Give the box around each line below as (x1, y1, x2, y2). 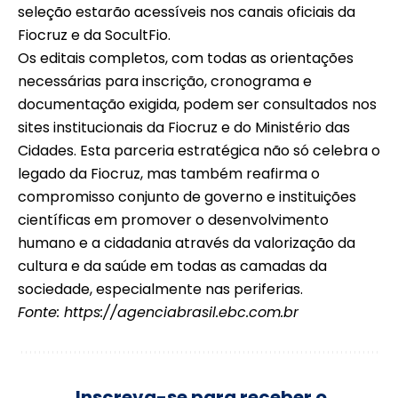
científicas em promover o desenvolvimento (18, 210, 329, 231)
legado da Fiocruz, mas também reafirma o (18, 163, 320, 185)
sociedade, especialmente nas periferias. (18, 279, 303, 300)
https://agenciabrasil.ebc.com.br (64, 302, 298, 323)
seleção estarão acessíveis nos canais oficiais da (18, 2, 355, 23)
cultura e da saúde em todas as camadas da (18, 256, 327, 277)
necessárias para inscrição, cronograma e (18, 71, 312, 92)
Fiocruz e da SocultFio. (18, 25, 171, 46)
